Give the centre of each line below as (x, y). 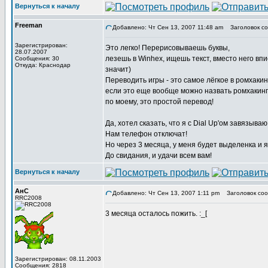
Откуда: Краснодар (43, 65)
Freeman (29, 25)
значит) (118, 69)
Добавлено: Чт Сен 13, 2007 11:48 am (168, 27)
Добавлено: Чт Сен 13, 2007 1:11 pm (166, 193)
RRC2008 (28, 198)
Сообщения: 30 (37, 58)
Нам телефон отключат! (146, 134)
